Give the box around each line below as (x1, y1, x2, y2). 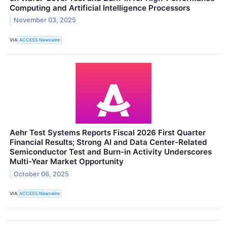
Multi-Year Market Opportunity (10, 156, 124, 166)
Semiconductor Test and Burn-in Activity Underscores (10, 146, 212, 157)
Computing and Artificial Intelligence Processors (10, 3, 190, 13)
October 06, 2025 (14, 170, 69, 178)
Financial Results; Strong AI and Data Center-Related (10, 137, 207, 147)
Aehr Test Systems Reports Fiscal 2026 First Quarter (10, 127, 206, 137)
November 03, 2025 (14, 16, 77, 24)
